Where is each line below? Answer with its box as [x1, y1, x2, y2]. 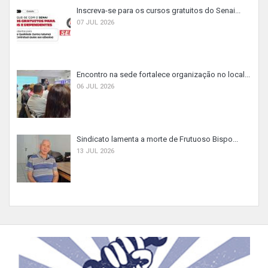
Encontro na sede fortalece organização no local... [77, 70, 250, 80]
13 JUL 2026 [77, 147, 114, 155]
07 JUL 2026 [77, 18, 114, 26]
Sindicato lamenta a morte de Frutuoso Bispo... [77, 134, 238, 144]
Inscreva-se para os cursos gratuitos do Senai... [77, 5, 240, 15]
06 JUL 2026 [77, 83, 114, 91]
